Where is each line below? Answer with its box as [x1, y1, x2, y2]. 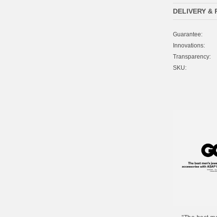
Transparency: [172, 53, 211, 60]
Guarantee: [172, 31, 202, 38]
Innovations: [172, 42, 205, 49]
